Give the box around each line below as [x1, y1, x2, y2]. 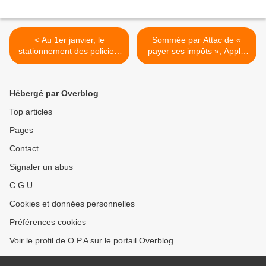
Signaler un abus [9, 162, 73, 172]
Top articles [9, 107, 52, 117]
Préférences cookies [9, 217, 86, 227]
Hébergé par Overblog [9, 88, 99, 99]
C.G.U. [9, 180, 35, 191]
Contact [9, 144, 39, 154]
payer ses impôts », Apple [148, 46, 245, 56]
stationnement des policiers [18, 46, 121, 56]
